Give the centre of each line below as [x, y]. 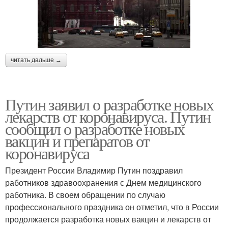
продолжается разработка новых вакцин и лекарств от [108, 219]
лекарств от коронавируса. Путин [108, 116]
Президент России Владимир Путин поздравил [94, 170]
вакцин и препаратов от [77, 140]
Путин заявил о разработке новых [109, 104]
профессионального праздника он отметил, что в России [112, 207]
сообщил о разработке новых [95, 128]
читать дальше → [36, 60]
